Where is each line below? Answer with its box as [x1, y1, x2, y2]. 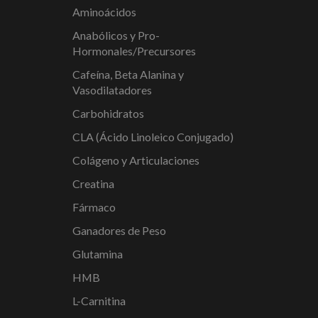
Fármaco [72, 200, 116, 214]
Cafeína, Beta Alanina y [72, 67, 184, 82]
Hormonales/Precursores [72, 44, 196, 58]
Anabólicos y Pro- [72, 28, 160, 43]
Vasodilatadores [72, 83, 152, 97]
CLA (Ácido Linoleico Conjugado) [72, 130, 234, 144]
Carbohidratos [72, 106, 144, 121]
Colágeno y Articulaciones [72, 153, 199, 168]
